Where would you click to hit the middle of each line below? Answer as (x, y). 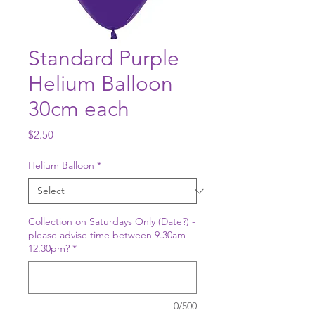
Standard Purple (104, 59)
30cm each (79, 109)
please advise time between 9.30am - (110, 235)
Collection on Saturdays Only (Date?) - (112, 222)
